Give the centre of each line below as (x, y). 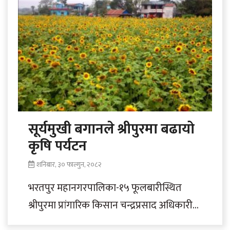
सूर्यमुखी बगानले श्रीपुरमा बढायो (111, 129)
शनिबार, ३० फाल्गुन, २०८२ (69, 164)
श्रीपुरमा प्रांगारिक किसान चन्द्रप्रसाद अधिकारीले (114, 205)
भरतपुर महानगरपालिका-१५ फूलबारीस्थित (105, 188)
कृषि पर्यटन (57, 146)
